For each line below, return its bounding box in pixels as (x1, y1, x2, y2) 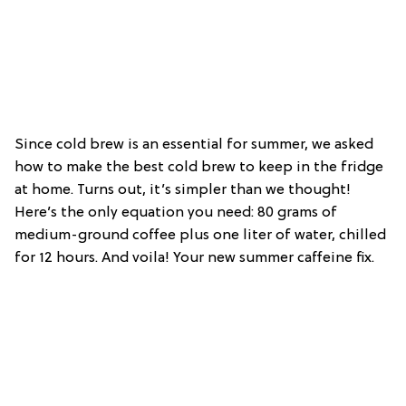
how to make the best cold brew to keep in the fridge (14, 159, 383, 176)
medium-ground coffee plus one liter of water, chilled (14, 227, 386, 244)
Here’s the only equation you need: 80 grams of (14, 204, 337, 221)
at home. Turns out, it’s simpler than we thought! (14, 181, 351, 198)
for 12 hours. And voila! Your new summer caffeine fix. (14, 249, 374, 266)
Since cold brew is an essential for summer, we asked (14, 136, 373, 153)
